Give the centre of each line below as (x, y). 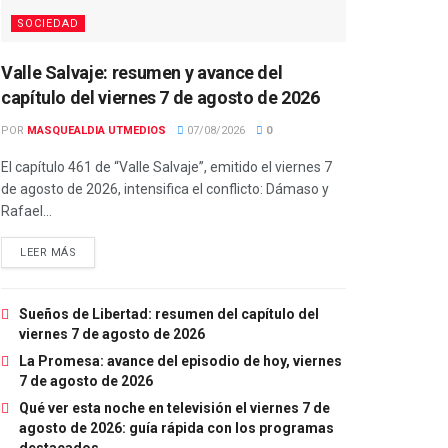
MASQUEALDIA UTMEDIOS (96, 130)
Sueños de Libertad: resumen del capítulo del (169, 313)
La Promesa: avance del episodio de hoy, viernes (180, 360)
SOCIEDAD (48, 23)
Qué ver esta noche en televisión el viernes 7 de (174, 407)
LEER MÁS (48, 252)
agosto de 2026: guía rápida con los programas (176, 427)
